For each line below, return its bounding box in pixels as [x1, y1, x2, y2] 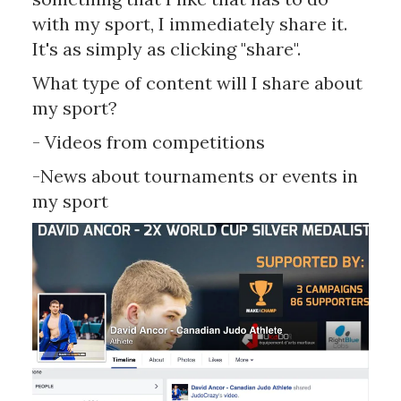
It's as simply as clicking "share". [31, 38, 301, 60]
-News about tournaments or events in [31, 165, 358, 187]
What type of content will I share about [31, 72, 363, 94]
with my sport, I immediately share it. [31, 13, 347, 35]
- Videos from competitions [31, 131, 265, 153]
